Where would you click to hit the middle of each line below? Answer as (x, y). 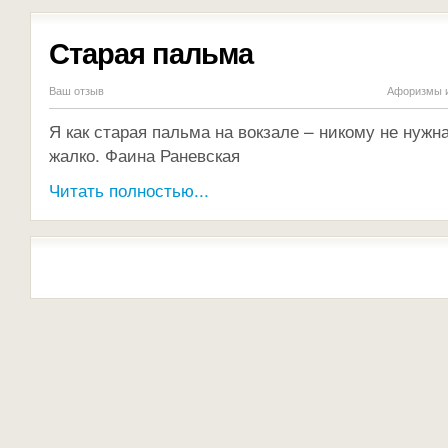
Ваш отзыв (76, 90)
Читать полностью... (129, 189)
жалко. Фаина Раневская (144, 154)
